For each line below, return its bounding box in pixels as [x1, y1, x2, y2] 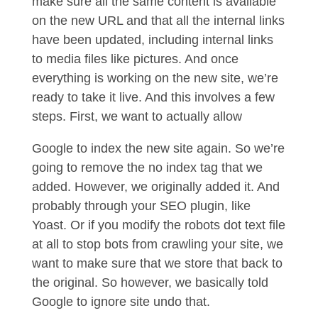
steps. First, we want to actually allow [31, 109, 246, 124]
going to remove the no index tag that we [31, 160, 263, 175]
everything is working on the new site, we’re [31, 71, 278, 85]
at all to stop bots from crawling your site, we [31, 237, 283, 251]
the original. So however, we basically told [31, 275, 268, 290]
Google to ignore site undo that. [31, 295, 214, 309]
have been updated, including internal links [31, 33, 273, 47]
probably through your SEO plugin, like [31, 199, 251, 213]
